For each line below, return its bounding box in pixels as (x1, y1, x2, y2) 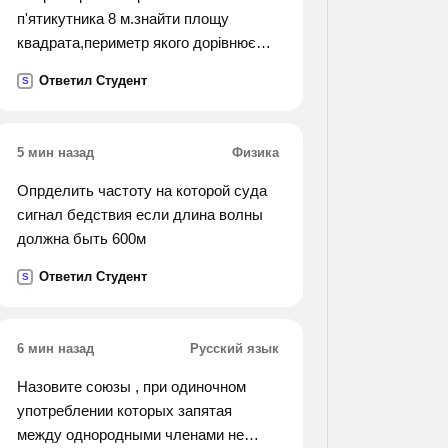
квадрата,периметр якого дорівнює (17, 34, 256, 51)
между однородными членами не (17, 426, 244, 443)
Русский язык (190, 341, 279, 356)
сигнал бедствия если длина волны (17, 206, 263, 223)
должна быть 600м (17, 230, 146, 247)
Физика (232, 145, 279, 160)
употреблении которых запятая (17, 402, 232, 419)
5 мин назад (17, 145, 94, 160)
